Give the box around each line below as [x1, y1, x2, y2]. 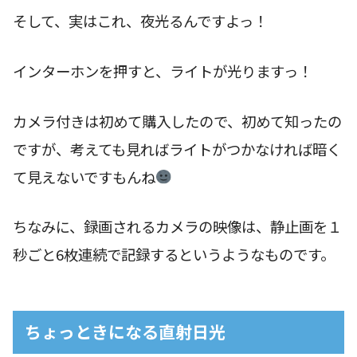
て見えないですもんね [13, 166, 155, 187]
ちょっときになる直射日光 [24, 320, 226, 344]
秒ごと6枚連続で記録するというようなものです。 [13, 244, 335, 265]
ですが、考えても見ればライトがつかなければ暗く [13, 138, 341, 159]
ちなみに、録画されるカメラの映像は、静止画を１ [13, 216, 342, 237]
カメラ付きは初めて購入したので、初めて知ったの [13, 110, 342, 131]
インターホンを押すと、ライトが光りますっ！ [13, 61, 312, 81]
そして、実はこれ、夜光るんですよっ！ [13, 10, 268, 32]
